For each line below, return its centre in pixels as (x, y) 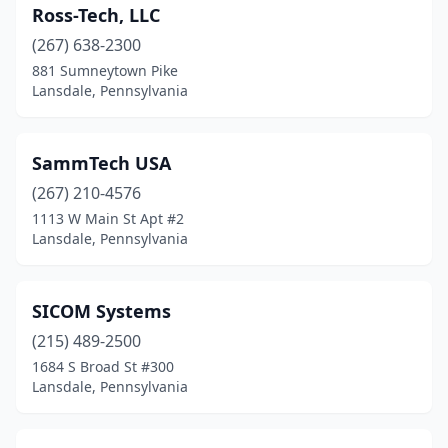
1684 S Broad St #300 (103, 366)
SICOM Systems (101, 311)
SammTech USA (101, 163)
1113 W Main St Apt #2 (108, 218)
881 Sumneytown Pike (105, 70)
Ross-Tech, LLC (96, 15)
